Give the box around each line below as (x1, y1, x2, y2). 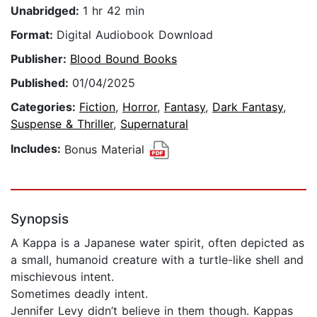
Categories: (11, 100, 79, 115)
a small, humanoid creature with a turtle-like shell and (11, 253, 304, 267)
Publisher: (11, 52, 70, 67)
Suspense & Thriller (11, 117, 113, 132)
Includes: (11, 142, 64, 156)
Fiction (79, 100, 115, 115)
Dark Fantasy (212, 100, 283, 115)
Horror (122, 100, 157, 115)
